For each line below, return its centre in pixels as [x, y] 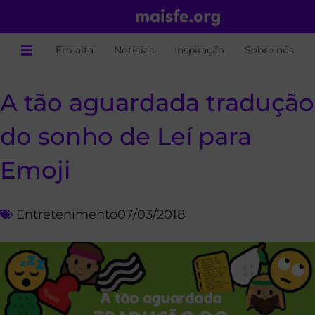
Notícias [134, 50]
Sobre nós [269, 50]
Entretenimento [66, 214]
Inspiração [199, 50]
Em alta [75, 50]
